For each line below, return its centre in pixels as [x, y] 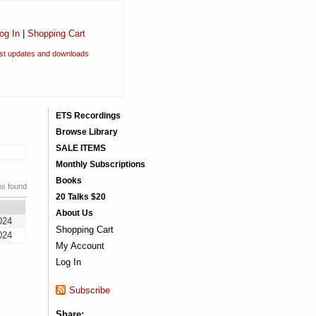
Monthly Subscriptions [100, 164]
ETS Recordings [88, 116]
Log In [68, 262]
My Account [80, 246]
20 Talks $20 [80, 197]
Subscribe [89, 290]
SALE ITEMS [80, 148]
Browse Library [86, 132]
